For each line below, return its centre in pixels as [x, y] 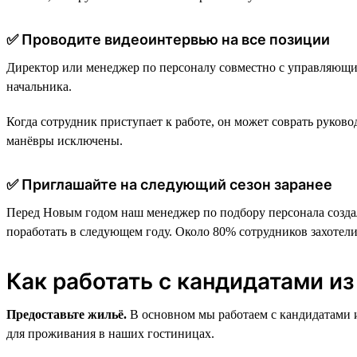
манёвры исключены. [65, 140]
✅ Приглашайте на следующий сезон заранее [169, 184]
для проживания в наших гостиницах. [110, 333]
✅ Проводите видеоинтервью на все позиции [168, 39]
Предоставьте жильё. [67, 314]
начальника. [39, 86]
